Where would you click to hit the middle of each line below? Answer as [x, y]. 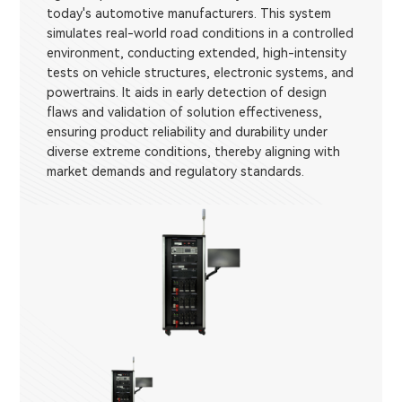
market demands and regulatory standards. [176, 172]
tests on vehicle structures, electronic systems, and [201, 73]
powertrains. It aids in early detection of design [187, 93]
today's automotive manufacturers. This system [189, 14]
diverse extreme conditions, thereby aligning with [194, 152]
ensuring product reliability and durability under [188, 132]
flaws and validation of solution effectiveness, [185, 113]
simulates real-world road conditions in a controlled [201, 34]
